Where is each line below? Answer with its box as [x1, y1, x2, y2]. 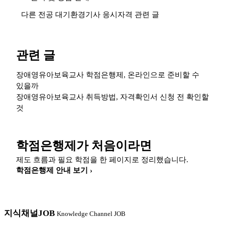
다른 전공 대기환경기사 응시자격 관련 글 [21, 10, 159, 19]
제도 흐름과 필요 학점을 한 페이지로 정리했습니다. [16, 155, 188, 164]
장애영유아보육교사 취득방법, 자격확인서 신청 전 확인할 [16, 92, 209, 101]
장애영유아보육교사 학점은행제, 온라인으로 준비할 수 [16, 70, 199, 79]
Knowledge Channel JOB [57, 209, 126, 217]
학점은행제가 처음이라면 [16, 139, 152, 152]
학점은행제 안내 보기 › [16, 166, 92, 174]
